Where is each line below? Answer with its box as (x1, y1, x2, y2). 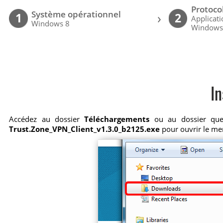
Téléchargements (84, 114, 150, 124)
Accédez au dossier (9, 114, 85, 124)
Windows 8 (31, 18, 70, 29)
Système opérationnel (31, 8, 121, 20)
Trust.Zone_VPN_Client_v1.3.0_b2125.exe (9, 124, 160, 134)
